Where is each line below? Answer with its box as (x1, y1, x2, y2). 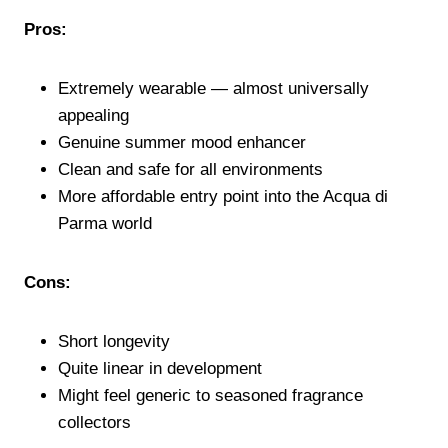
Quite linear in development (58, 358, 262, 378)
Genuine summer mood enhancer (58, 132, 306, 152)
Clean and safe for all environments (58, 159, 323, 179)
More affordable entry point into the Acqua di (58, 186, 388, 206)
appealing (58, 105, 129, 125)
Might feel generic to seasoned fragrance (58, 385, 363, 405)
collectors (58, 412, 131, 432)
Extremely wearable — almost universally (58, 78, 369, 98)
